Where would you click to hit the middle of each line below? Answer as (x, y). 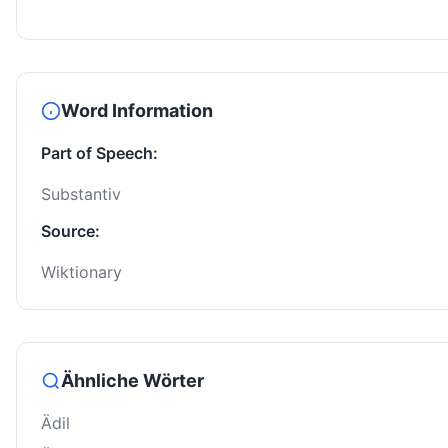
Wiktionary (81, 272)
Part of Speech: (99, 153)
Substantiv (81, 194)
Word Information (137, 111)
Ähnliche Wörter (132, 381)
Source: (70, 231)
